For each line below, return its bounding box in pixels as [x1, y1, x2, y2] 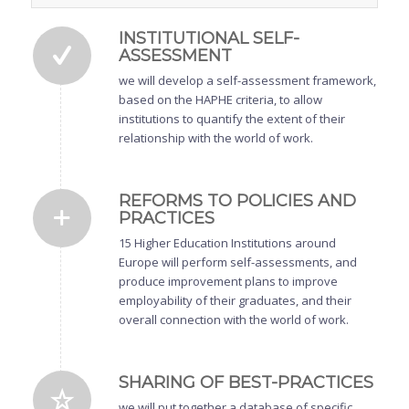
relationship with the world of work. [118, 130, 313, 147]
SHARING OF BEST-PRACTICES [118, 372, 373, 393]
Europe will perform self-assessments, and [118, 254, 357, 271]
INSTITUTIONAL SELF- [118, 28, 299, 49]
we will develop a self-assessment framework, [118, 72, 376, 89]
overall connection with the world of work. [118, 311, 349, 329]
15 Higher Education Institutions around [118, 235, 336, 252]
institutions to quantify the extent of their [118, 110, 345, 128]
